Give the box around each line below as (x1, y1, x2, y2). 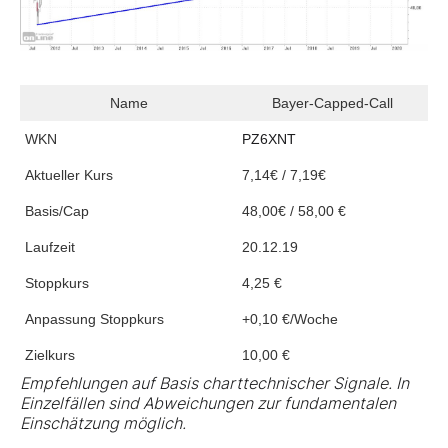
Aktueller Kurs (25, 166, 113, 183)
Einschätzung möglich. (20, 412, 186, 433)
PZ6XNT (242, 130, 296, 147)
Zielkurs (25, 346, 75, 363)
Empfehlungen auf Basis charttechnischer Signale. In (20, 372, 409, 393)
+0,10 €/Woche (242, 310, 338, 327)
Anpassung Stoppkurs (25, 310, 164, 327)
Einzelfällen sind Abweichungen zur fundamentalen (20, 392, 396, 413)
